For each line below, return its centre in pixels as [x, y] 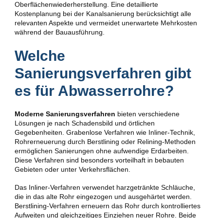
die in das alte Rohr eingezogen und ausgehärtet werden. [103, 196]
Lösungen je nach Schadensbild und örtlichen [85, 123]
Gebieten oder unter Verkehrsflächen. [73, 169]
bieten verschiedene [147, 114]
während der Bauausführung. [60, 32]
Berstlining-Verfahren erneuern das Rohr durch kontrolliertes [108, 206]
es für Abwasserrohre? [94, 91]
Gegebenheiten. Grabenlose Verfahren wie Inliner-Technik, [105, 132]
